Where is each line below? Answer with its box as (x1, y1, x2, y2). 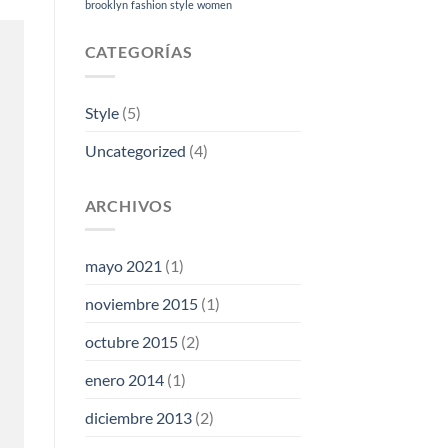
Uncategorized (84, 140, 186, 160)
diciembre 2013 (84, 408, 192, 428)
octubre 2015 (84, 332, 178, 352)
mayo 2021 (84, 256, 162, 276)
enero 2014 (84, 370, 164, 390)
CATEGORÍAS (84, 42, 193, 62)
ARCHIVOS (84, 195, 173, 215)
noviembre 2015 (84, 294, 198, 314)
